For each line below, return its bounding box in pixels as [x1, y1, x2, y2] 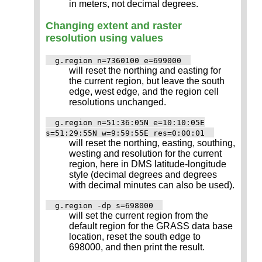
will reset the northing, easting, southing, [69, 137, 235, 148]
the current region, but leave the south [69, 75, 225, 86]
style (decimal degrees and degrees [69, 169, 217, 180]
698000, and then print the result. [69, 242, 205, 252]
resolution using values [46, 32, 163, 44]
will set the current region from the [69, 210, 208, 220]
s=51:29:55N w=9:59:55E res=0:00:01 [46, 128, 205, 137]
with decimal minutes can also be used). [69, 180, 235, 190]
